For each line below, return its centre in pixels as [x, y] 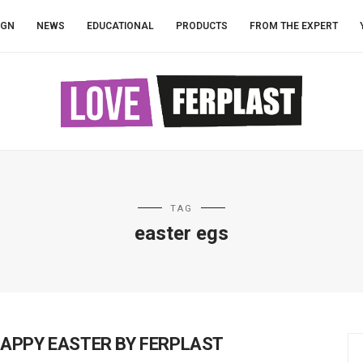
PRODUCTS [202, 26]
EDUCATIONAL [120, 26]
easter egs [181, 233]
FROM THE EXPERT [294, 26]
